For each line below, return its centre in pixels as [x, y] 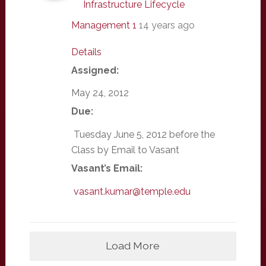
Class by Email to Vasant [125, 150]
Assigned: [95, 70]
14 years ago [167, 25]
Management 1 [104, 25]
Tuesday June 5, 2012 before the [143, 135]
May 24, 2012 [100, 93]
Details [86, 52]
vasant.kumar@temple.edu [132, 191]
